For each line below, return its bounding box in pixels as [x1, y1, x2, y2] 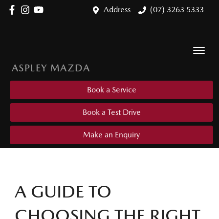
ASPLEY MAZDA [12, 62, 90, 74]
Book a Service [87, 85, 136, 94]
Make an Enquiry [83, 130, 140, 139]
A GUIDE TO [15, 181, 111, 201]
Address [104, 5, 131, 14]
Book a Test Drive [82, 108, 141, 117]
